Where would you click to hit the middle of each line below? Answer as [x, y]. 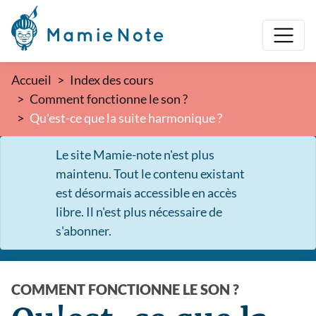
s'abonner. [84, 231]
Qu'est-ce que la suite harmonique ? [126, 118]
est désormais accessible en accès [146, 193]
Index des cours [112, 80]
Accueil [31, 80]
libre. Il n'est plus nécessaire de [139, 212]
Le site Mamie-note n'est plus [135, 154]
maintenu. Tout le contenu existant [150, 174]
